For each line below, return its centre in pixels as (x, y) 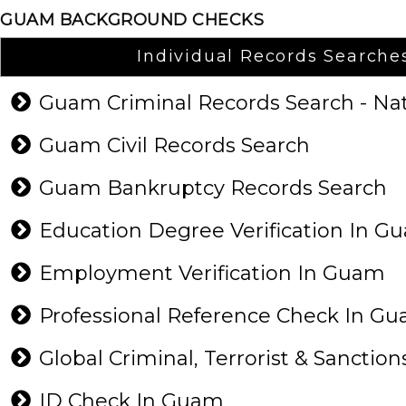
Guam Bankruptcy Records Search (218, 188)
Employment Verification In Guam (217, 273)
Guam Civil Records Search (180, 145)
